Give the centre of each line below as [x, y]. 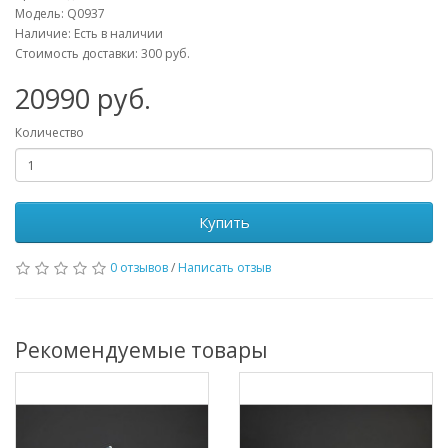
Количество [49, 132]
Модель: [41, 13]
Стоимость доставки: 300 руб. [102, 53]
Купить [224, 222]
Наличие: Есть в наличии [89, 33]
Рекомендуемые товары [141, 350]
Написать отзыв [224, 267]
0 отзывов [139, 267]
